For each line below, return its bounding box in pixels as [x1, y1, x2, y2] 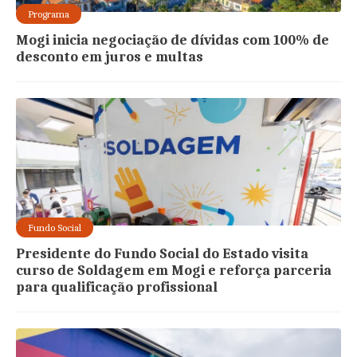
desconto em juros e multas [16, 49, 204, 66]
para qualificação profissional [16, 279, 218, 296]
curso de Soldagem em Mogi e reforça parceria [16, 262, 332, 280]
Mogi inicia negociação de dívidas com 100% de [16, 32, 330, 49]
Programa [28, 8, 70, 21]
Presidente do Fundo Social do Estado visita [16, 245, 309, 263]
